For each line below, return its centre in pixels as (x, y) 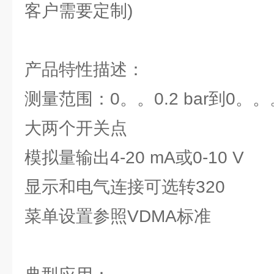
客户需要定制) (79, 11)
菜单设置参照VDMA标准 (118, 216)
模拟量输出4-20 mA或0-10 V (134, 157)
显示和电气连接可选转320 (125, 187)
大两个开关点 (76, 128)
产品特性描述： (84, 69)
